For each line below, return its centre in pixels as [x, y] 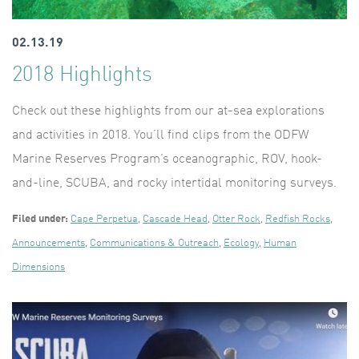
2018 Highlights [82, 75]
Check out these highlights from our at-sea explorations [168, 111]
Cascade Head [175, 219]
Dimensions [38, 267]
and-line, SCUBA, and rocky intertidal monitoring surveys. [174, 183]
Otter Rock [236, 219]
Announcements [48, 243]
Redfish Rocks [298, 219]
